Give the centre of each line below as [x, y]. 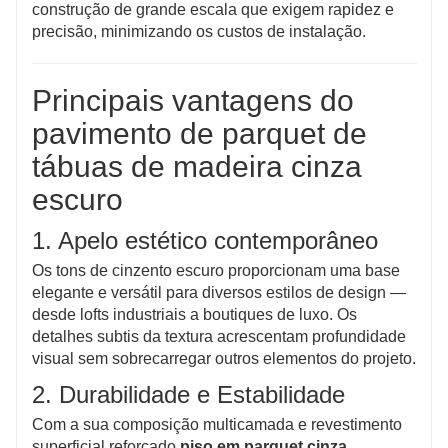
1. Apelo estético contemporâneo [205, 240]
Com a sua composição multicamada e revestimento [217, 424]
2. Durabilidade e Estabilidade [188, 394]
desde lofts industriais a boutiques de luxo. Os [194, 314]
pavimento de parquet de [199, 133]
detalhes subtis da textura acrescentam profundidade [219, 336]
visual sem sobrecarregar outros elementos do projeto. [224, 358]
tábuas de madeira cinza [197, 166]
